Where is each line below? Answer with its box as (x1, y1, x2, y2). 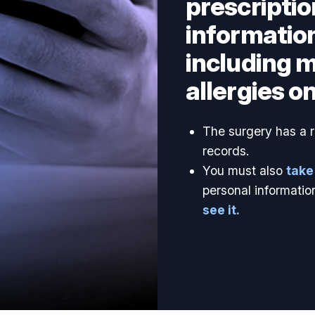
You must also (202, 163, 286, 178)
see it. (202, 202, 240, 217)
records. (202, 143, 249, 158)
